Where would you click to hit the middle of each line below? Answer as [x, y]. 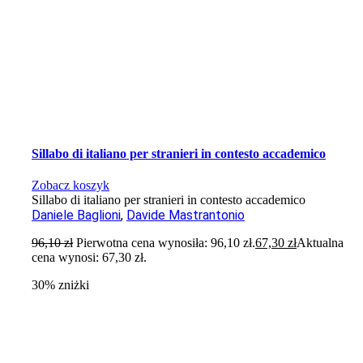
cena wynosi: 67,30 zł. [90, 258]
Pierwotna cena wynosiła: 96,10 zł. [166, 243]
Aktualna [320, 243]
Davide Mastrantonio [186, 216]
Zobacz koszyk [71, 186]
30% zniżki [61, 285]
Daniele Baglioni [77, 216]
